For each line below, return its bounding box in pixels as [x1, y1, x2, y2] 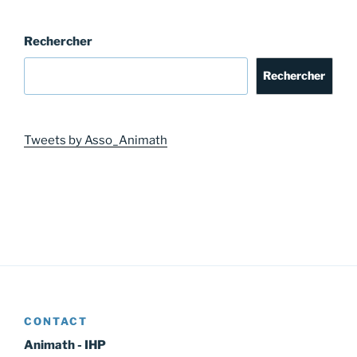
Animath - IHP [24, 338, 106, 353]
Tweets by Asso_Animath [24, 132, 167, 147]
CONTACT [24, 314, 88, 328]
